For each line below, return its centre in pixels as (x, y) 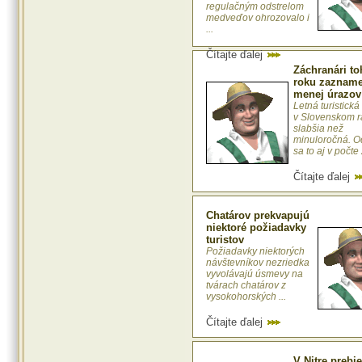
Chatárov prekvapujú (258, 216)
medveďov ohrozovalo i (258, 18)
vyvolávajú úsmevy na (255, 274)
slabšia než (318, 129)
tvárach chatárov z (246, 286)
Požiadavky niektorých (255, 252)
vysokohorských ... (246, 297)
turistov (225, 240)
